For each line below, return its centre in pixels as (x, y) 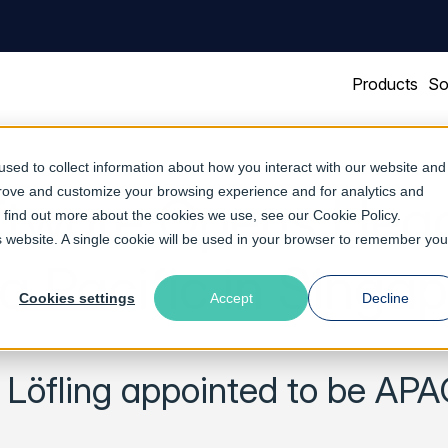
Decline (385, 298)
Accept (231, 298)
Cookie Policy (355, 215)
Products (384, 84)
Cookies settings (77, 298)
